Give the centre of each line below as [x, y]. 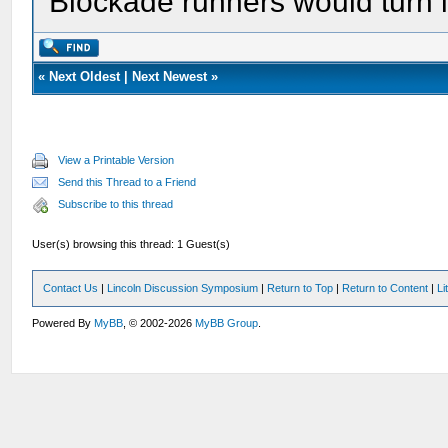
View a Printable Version [116, 160]
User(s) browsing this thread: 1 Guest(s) [131, 244]
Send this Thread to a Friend [127, 182]
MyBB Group [227, 323]
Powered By [63, 323]
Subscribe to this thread [116, 204]
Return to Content [385, 288]
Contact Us [71, 288]
